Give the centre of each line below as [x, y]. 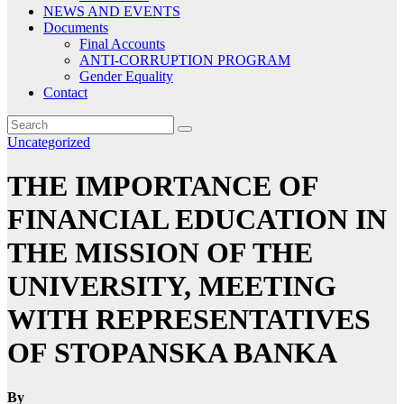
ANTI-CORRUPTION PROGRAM [185, 60]
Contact [65, 92]
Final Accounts [122, 43]
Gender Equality [126, 76]
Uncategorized [49, 142]
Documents [76, 27]
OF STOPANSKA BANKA [172, 353]
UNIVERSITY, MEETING [172, 286]
